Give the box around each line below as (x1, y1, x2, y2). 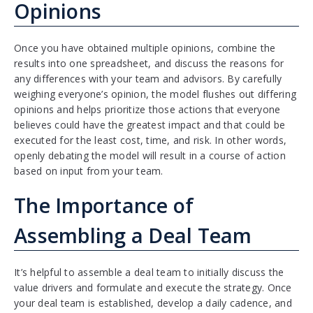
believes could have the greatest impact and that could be (14, 118, 286, 132)
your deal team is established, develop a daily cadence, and (14, 296, 292, 310)
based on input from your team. (14, 164, 163, 178)
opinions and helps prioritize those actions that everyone (14, 103, 281, 117)
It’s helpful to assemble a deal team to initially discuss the (14, 265, 284, 279)
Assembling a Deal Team (14, 221, 252, 249)
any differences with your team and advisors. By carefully (14, 72, 282, 86)
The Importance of (14, 191, 194, 219)
